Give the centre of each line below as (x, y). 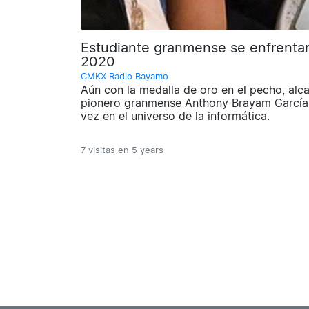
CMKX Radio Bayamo (124, 76)
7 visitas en (106, 150)
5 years (148, 150)
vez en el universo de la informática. (175, 116)
